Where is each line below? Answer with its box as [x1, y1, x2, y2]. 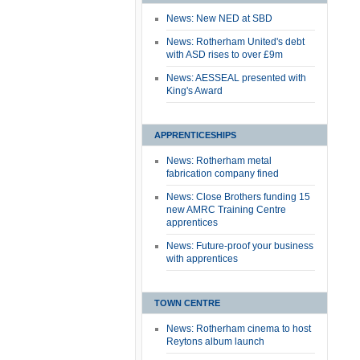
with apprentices [166, 253, 238, 264]
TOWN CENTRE [154, 298, 220, 308]
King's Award [166, 85, 223, 96]
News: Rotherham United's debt [166, 36, 305, 47]
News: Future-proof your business [166, 240, 313, 252]
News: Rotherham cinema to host [166, 323, 311, 334]
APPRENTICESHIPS [154, 130, 236, 140]
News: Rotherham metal [166, 155, 272, 166]
